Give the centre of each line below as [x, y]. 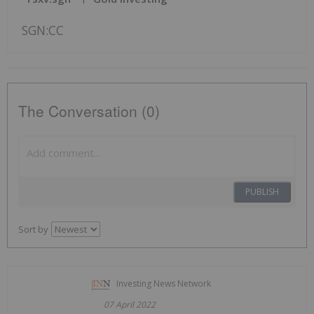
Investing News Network [164, 283]
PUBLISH [262, 191]
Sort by [33, 229]
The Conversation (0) [89, 110]
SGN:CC [43, 30]
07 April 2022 [130, 304]
